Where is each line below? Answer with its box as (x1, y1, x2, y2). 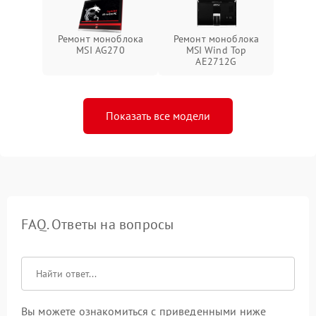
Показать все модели (106, 108, 210, 123)
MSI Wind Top (186, 43, 247, 56)
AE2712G (195, 54, 237, 68)
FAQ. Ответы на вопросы (21, 214, 174, 233)
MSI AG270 (76, 43, 125, 56)
